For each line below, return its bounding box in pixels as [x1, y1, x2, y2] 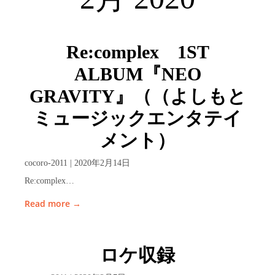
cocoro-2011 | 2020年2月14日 [25, 158, 130, 168]
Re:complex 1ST [66, 41, 209, 62]
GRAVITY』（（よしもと [29, 85, 246, 106]
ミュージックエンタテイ [33, 107, 242, 128]
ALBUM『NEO [74, 63, 201, 84]
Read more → [25, 197, 81, 209]
